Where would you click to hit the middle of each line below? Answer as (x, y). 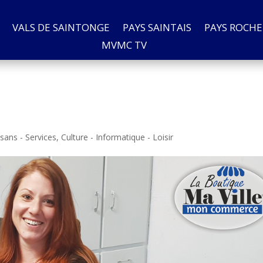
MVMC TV (124, 45)
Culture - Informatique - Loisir (117, 137)
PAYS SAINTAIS (157, 27)
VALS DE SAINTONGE (61, 27)
